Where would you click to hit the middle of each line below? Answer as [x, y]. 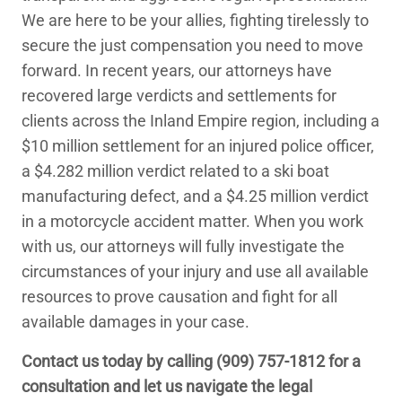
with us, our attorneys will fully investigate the [183, 246]
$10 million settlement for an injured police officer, [198, 146]
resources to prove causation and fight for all [179, 297]
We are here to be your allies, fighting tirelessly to [195, 20]
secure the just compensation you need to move [192, 45]
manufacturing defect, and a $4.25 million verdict [195, 196]
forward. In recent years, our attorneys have [177, 70]
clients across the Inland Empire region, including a [201, 121]
